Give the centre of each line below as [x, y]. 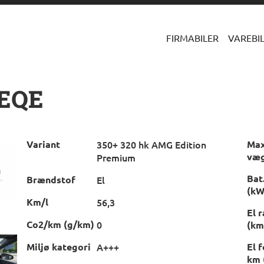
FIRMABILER [192, 37]
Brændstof [51, 179]
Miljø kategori [58, 246]
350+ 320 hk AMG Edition [152, 144]
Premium [116, 157]
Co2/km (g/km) [60, 224]
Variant [43, 144]
